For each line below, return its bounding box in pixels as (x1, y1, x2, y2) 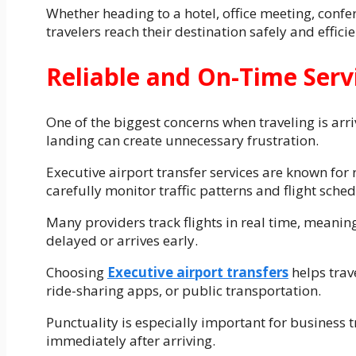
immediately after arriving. (46, 331, 215, 350)
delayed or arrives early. (46, 230, 198, 250)
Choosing (46, 262, 107, 281)
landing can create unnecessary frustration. (46, 130, 319, 149)
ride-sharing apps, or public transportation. (46, 281, 321, 300)
